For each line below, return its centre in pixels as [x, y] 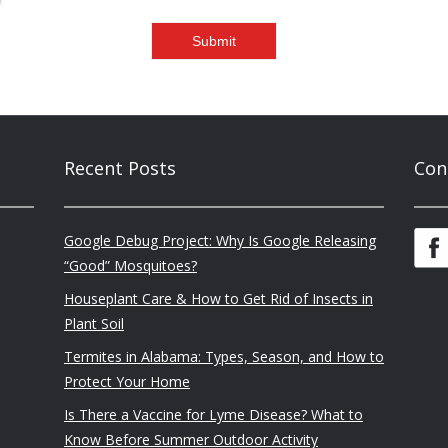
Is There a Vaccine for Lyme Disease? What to [213, 414]
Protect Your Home [127, 381]
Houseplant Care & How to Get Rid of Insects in [218, 298]
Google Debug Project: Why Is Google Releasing [220, 240]
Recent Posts [120, 168]
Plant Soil [94, 323]
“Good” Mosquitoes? [130, 265]
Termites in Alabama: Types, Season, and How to [224, 356]
